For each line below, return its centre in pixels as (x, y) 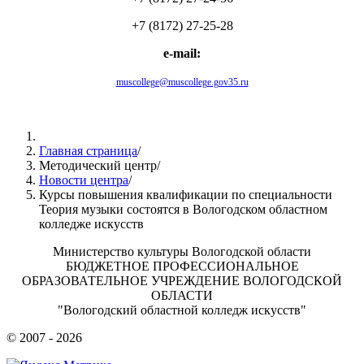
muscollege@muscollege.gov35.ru (182, 82)
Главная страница (88, 151)
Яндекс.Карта (182, 109)
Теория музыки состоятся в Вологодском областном (183, 210)
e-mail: (182, 54)
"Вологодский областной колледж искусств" (182, 310)
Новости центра (84, 180)
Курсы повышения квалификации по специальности (186, 195)
